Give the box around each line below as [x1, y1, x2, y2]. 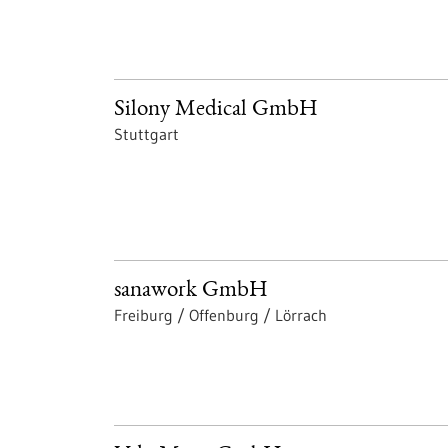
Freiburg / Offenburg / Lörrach [114, 305, 327, 325]
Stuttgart [114, 124, 179, 144]
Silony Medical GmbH [114, 99, 318, 122]
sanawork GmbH [114, 280, 268, 303]
